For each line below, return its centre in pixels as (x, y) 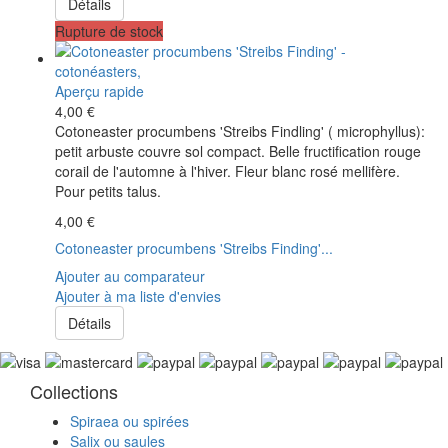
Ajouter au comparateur (130, 275)
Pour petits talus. (108, 190)
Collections (74, 391)
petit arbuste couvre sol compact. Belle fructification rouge (238, 150)
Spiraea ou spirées (129, 421)
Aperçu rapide (99, 90)
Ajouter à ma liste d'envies (138, 295)
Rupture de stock (109, 30)
